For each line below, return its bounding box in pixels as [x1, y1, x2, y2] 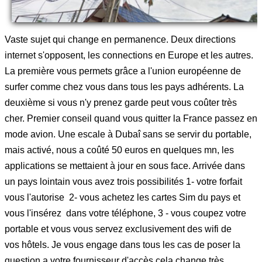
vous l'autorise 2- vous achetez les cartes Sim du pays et [5, 192, 240, 202]
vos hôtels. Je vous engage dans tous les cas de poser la [5, 239, 240, 250]
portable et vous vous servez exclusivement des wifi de [5, 223, 232, 234]
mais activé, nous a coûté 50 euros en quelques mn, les [5, 144, 234, 155]
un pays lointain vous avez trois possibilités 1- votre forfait [5, 176, 242, 187]
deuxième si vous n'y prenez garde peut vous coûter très [5, 97, 237, 108]
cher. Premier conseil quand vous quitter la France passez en [5, 113, 257, 123]
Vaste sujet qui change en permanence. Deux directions [5, 34, 236, 44]
